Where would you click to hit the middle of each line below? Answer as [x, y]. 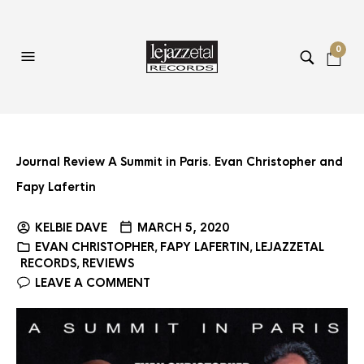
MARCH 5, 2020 [183, 227]
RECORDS [48, 263]
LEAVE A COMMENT [93, 283]
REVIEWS [108, 263]
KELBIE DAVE [71, 227]
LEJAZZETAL [290, 247]
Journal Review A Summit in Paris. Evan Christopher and [180, 162]
